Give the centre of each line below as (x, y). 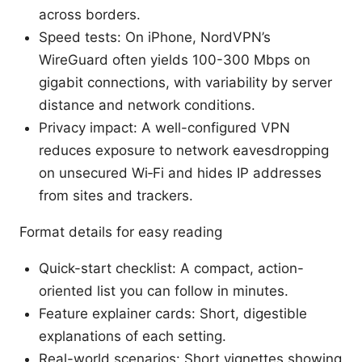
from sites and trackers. (116, 196)
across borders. (90, 15)
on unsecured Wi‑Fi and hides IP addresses (180, 173)
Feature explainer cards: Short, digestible (173, 314)
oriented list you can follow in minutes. (164, 291)
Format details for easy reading (121, 232)
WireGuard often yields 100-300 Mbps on (175, 60)
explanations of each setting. (133, 337)
